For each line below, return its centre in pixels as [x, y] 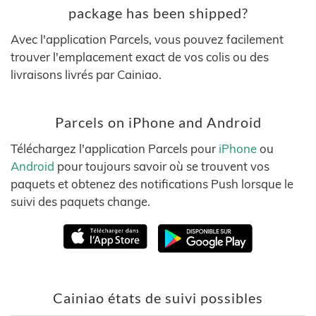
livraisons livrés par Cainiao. [86, 74]
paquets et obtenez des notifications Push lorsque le [152, 184]
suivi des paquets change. [80, 201]
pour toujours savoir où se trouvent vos [162, 166]
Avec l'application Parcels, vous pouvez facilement [147, 39]
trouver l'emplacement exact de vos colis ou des [140, 57]
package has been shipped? [158, 13]
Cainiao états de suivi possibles [158, 298]
